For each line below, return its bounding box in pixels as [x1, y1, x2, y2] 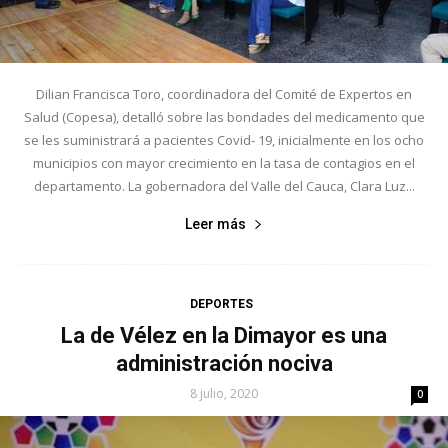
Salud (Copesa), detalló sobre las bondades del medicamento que [23, 107, 425, 126]
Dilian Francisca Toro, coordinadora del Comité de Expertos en [36, 84, 412, 103]
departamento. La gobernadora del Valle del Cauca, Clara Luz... [33, 176, 415, 195]
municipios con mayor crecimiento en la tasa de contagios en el [33, 153, 415, 172]
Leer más [185, 215, 246, 232]
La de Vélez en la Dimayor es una [61, 322, 387, 348]
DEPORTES [190, 296, 253, 311]
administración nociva [115, 350, 333, 376]
